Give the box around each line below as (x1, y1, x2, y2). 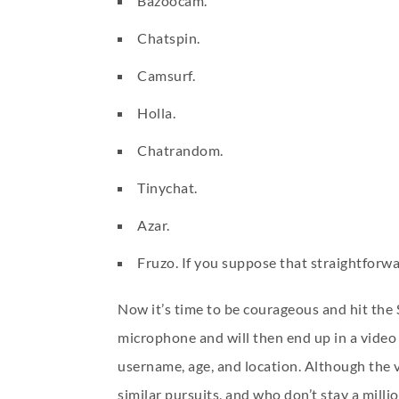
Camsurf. (137, 67, 195, 84)
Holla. (137, 104, 175, 121)
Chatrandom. (137, 142, 224, 159)
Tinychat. (137, 179, 198, 196)
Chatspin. (137, 29, 200, 46)
